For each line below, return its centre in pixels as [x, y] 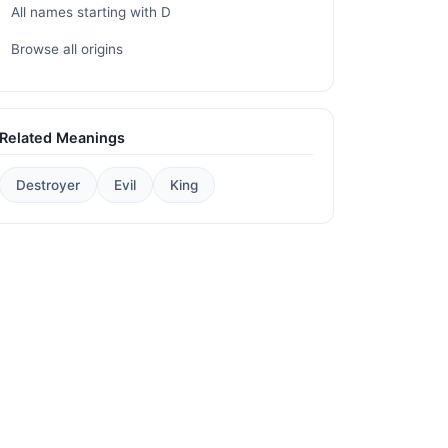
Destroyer [48, 185]
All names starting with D [91, 11]
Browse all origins [67, 49]
